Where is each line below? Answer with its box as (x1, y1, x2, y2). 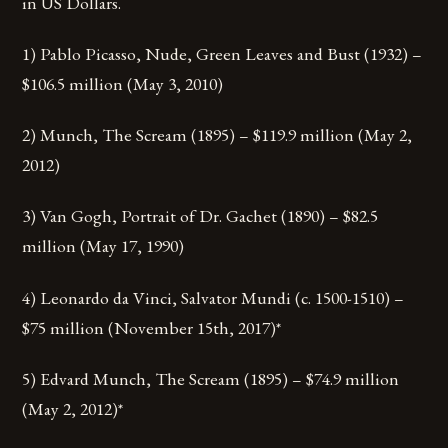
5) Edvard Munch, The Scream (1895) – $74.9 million (22, 366, 400, 390)
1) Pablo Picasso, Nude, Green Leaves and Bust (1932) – (22, 42, 423, 66)
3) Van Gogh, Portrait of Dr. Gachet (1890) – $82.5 (22, 204, 379, 228)
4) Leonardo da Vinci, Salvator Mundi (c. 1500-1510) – (22, 285, 405, 309)
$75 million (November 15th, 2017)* (22, 315, 282, 339)
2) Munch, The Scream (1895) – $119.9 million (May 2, (22, 123, 413, 147)
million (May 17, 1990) (22, 234, 185, 258)
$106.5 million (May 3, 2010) (22, 72, 224, 96)
